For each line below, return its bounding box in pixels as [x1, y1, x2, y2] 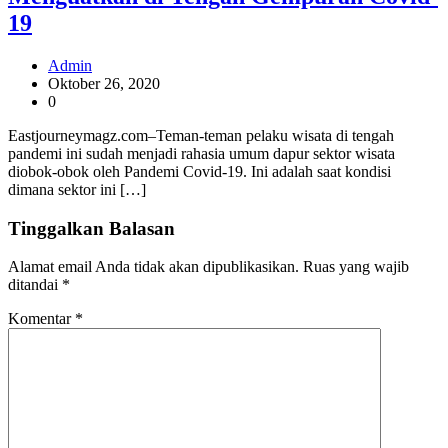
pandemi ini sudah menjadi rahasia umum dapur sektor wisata [8, 144, 395, 162]
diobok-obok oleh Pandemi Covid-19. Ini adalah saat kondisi [8, 162, 391, 180]
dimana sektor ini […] [8, 180, 146, 198]
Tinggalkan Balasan [8, 217, 175, 239]
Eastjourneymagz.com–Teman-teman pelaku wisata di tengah [8, 126, 394, 144]
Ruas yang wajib [303, 258, 409, 276]
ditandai [8, 276, 62, 294]
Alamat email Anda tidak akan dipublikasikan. [8, 258, 299, 276]
